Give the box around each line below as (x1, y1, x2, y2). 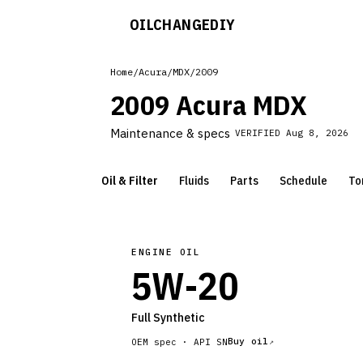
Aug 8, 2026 (286, 127, 348, 139)
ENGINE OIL (131, 246, 201, 258)
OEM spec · (131, 335, 194, 348)
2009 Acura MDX (110, 87, 308, 122)
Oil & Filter (101, 173, 158, 188)
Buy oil (228, 335, 269, 347)
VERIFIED (235, 127, 286, 139)
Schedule (280, 173, 327, 188)
